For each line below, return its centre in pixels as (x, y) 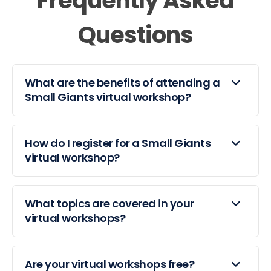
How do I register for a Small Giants (118, 143)
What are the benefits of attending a (122, 83)
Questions (135, 35)
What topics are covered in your (109, 204)
